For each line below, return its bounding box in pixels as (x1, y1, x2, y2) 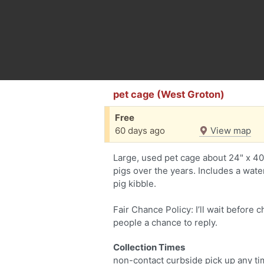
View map (208, 125, 251, 136)
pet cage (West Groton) (113, 88, 225, 100)
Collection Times (113, 242, 185, 253)
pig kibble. (113, 178, 156, 189)
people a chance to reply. (113, 217, 217, 228)
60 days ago (115, 125, 165, 136)
